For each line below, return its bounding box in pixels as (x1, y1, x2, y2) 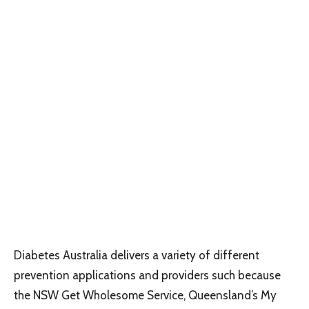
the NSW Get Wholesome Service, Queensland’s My (14, 288, 277, 302)
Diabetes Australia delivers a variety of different (14, 248, 259, 262)
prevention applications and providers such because (14, 268, 281, 282)
